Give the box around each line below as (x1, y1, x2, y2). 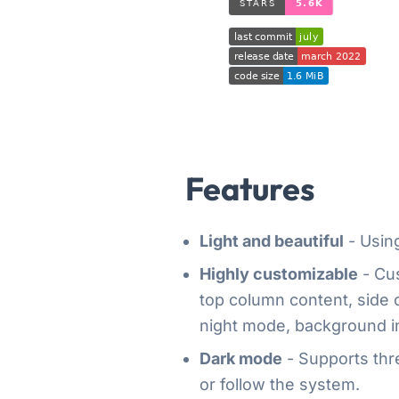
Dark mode (199, 348, 282, 368)
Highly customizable (199, 264, 358, 283)
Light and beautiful (199, 231, 344, 250)
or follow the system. (199, 374, 360, 394)
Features (185, 167, 314, 208)
